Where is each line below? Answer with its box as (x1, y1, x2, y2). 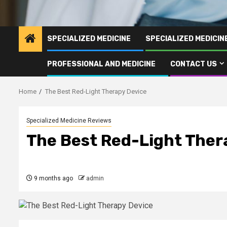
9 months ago (32, 174, 73, 182)
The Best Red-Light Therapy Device (45, 87, 146, 95)
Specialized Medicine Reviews (26, 117, 111, 124)
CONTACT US (170, 59, 217, 68)
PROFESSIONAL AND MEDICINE (47, 59, 156, 68)
